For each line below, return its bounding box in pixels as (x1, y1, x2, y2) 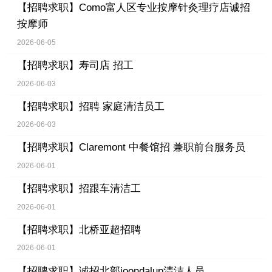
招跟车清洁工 (78, 183, 141, 195)
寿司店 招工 (78, 59, 134, 72)
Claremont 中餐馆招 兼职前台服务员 (78, 141, 245, 154)
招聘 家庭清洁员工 (78, 100, 165, 112)
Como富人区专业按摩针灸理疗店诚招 (78, 2, 250, 14)
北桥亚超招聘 (78, 223, 141, 236)
